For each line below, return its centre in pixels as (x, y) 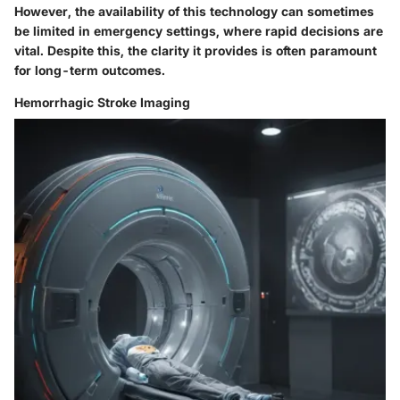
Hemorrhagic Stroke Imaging (102, 103)
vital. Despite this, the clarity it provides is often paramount (196, 51)
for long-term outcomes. (90, 71)
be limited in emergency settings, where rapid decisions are (199, 31)
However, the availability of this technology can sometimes (194, 12)
